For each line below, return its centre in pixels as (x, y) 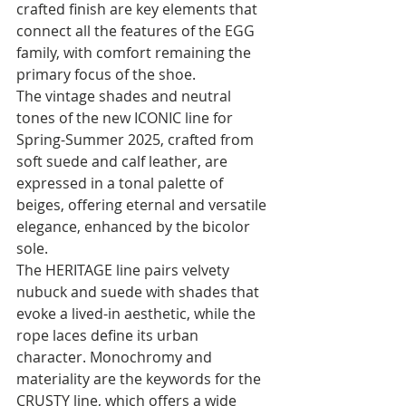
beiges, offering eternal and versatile (143, 204)
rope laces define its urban (109, 335)
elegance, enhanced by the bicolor (135, 226)
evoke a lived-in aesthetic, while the (138, 313)
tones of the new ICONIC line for (126, 117)
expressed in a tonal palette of (121, 183)
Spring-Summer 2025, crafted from (137, 139)
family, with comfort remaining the (135, 52)
